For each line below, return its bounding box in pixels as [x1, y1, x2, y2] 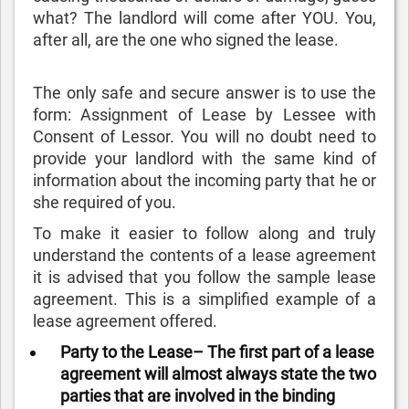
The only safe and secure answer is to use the [33, 83, 376, 102]
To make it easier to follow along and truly [33, 224, 376, 243]
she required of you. [33, 193, 176, 212]
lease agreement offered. [33, 311, 217, 330]
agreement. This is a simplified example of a [33, 289, 376, 309]
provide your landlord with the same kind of [33, 149, 376, 168]
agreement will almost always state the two [60, 364, 376, 383]
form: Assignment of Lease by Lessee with [33, 105, 376, 124]
